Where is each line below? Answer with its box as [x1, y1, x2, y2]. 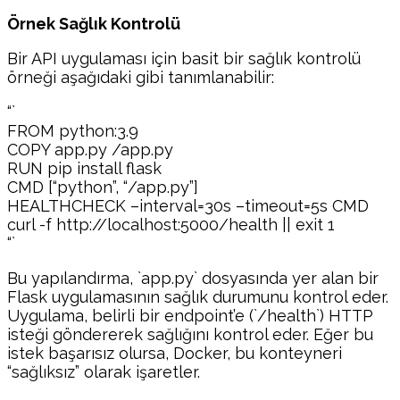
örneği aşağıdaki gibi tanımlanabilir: [7, 68, 274, 87]
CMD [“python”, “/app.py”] [7, 178, 198, 196]
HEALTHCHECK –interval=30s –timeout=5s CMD [7, 196, 369, 215]
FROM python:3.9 [7, 121, 138, 140]
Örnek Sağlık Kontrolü [7, 14, 180, 33]
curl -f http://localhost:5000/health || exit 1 [7, 215, 335, 234]
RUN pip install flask [7, 159, 162, 178]
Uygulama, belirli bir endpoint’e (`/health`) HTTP [7, 306, 373, 325]
